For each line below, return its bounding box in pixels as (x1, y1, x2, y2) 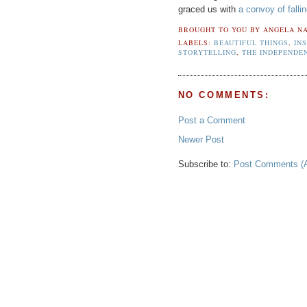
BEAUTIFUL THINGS (213, 37, 288, 47)
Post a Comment (177, 114, 245, 125)
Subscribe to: (177, 158, 234, 169)
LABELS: (177, 37, 214, 47)
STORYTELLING (177, 47, 236, 57)
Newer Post (177, 134, 224, 145)
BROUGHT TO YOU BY (177, 24, 263, 34)
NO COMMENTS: (177, 90, 270, 101)
